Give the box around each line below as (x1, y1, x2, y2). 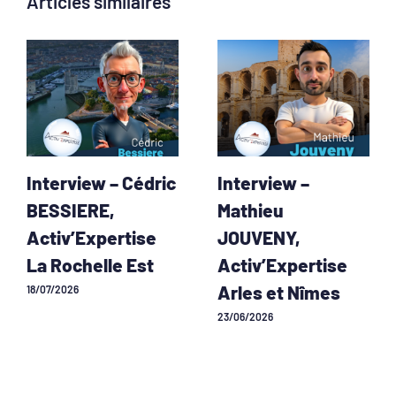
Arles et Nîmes (217, 281, 340, 304)
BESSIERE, (27, 199, 115, 222)
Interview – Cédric (27, 171, 176, 194)
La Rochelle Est (27, 254, 154, 277)
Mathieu (217, 199, 284, 222)
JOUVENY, (217, 226, 301, 249)
